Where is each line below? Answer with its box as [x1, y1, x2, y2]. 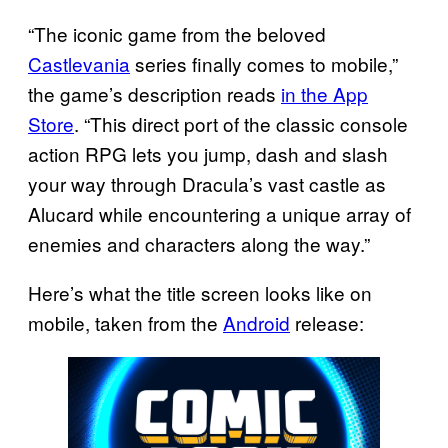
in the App [281, 79, 368, 107]
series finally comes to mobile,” [130, 49, 398, 77]
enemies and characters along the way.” [28, 229, 370, 257]
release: [290, 308, 364, 336]
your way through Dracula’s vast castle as [28, 169, 386, 197]
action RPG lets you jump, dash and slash [28, 139, 388, 167]
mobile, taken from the [28, 308, 223, 336]
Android [223, 308, 290, 336]
